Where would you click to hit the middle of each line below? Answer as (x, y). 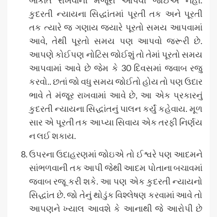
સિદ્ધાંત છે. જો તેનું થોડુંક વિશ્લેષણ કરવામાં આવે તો (116, 194)
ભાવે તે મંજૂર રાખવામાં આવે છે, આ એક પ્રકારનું (116, 95)
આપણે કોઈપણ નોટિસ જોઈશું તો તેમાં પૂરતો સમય (116, 54)
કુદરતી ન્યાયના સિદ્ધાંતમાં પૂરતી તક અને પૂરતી (116, 13)
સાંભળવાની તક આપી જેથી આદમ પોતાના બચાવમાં (116, 167)
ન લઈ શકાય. (53, 135)
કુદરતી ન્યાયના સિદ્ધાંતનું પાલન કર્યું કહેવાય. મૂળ (116, 108)
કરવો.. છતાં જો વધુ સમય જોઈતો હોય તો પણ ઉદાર (116, 81)
